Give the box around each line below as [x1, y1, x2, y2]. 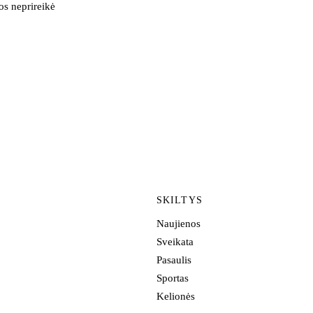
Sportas [156, 272, 189, 284]
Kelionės [156, 291, 195, 303]
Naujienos [156, 218, 201, 230]
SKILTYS [156, 195, 203, 206]
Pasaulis [156, 254, 191, 266]
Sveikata [156, 236, 194, 248]
